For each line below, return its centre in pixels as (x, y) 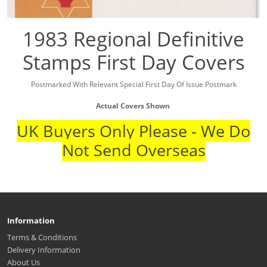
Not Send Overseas (133, 150)
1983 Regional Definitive (133, 39)
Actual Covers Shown (133, 105)
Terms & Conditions (42, 237)
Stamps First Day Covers (133, 62)
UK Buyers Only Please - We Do (133, 131)
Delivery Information (44, 249)
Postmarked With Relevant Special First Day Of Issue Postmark (133, 84)
